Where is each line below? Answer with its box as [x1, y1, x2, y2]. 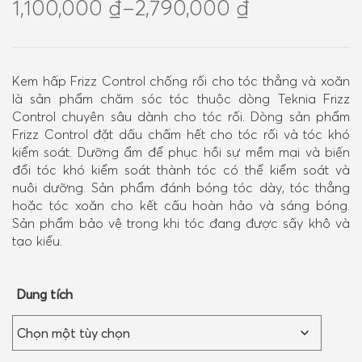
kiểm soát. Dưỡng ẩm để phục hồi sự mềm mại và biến [12, 143, 350, 160]
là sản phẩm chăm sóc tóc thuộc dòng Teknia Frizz [12, 90, 350, 107]
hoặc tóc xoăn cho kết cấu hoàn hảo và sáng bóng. [12, 196, 350, 213]
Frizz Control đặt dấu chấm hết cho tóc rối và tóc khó [12, 125, 350, 142]
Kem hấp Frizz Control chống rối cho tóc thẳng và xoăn [12, 72, 350, 89]
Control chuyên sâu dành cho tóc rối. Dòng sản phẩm [12, 107, 350, 124]
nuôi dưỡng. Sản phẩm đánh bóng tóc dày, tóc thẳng [12, 179, 350, 196]
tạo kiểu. [12, 232, 62, 249]
